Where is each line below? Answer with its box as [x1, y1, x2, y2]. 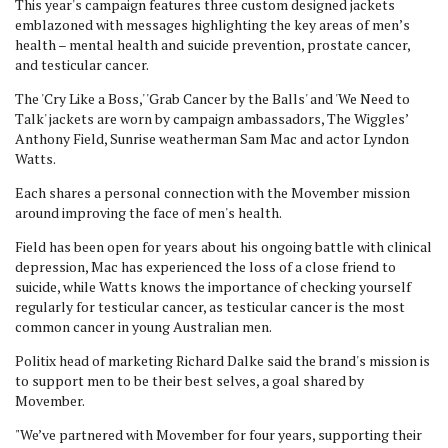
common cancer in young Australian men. [15, 317, 272, 336]
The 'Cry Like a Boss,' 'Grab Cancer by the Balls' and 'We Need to [15, 89, 410, 108]
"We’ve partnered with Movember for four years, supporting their [15, 425, 422, 444]
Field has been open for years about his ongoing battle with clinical [15, 237, 432, 256]
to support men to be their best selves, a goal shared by [15, 371, 364, 390]
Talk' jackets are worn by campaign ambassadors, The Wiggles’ [15, 109, 408, 128]
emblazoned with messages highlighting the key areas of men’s [15, 15, 410, 34]
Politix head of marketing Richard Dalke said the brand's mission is [15, 351, 430, 370]
